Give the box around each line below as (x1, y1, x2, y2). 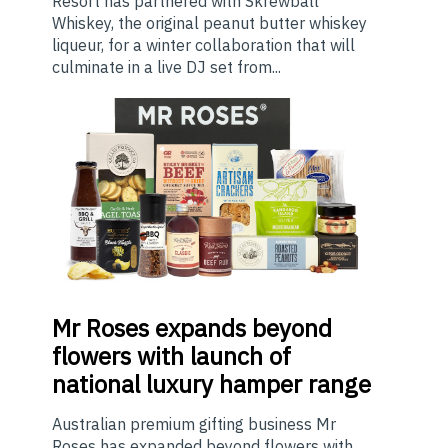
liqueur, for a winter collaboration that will (52, 35, 355, 56)
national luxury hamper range (52, 368, 371, 401)
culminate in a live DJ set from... (52, 57, 281, 78)
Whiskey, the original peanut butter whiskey (52, 13, 367, 34)
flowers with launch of (52, 340, 291, 373)
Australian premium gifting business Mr (52, 414, 336, 435)
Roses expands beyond (80, 312, 332, 345)
